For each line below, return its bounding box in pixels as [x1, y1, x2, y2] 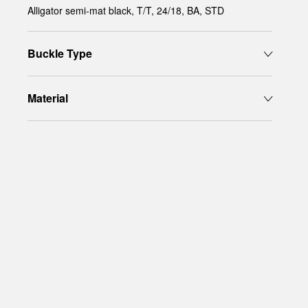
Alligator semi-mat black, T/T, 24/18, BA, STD [27, 3, 224, 17]
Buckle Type [27, 45, 92, 61]
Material [27, 90, 68, 106]
